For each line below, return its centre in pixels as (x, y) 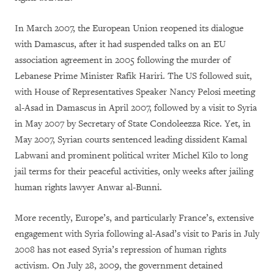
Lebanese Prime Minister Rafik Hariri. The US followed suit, (133, 76)
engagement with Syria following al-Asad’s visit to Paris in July (137, 234)
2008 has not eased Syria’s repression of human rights (120, 250)
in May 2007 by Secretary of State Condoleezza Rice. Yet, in (133, 124)
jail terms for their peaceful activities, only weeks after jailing (134, 172)
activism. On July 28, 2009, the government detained (119, 266)
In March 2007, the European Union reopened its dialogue (129, 28)
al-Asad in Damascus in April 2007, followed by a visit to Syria (136, 108)
